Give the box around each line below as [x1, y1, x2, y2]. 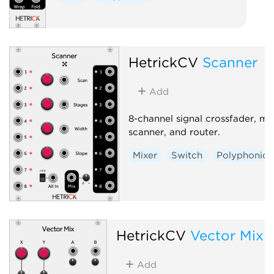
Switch [171, 149, 203, 161]
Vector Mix [190, 226, 264, 243]
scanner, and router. [128, 126, 220, 138]
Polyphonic [217, 149, 268, 161]
